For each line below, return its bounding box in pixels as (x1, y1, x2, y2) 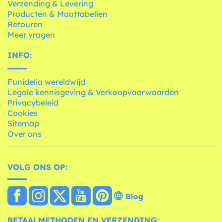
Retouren (7, 19, 43, 30)
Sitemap (7, 118, 39, 129)
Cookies (7, 108, 38, 118)
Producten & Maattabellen (7, 9, 108, 19)
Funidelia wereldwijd (7, 77, 85, 87)
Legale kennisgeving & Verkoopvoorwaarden (7, 87, 179, 98)
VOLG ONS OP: (7, 162, 67, 172)
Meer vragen (7, 30, 55, 40)
